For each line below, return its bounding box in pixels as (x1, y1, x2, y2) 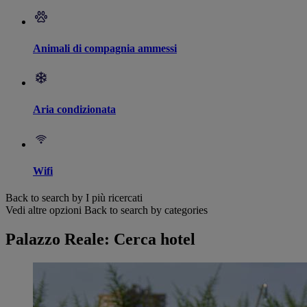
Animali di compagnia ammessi (33, 42, 177, 54)
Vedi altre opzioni (5, 204, 82, 217)
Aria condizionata (33, 103, 116, 116)
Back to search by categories (84, 204, 208, 217)
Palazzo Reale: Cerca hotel (5, 230, 195, 249)
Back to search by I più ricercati (5, 192, 143, 204)
